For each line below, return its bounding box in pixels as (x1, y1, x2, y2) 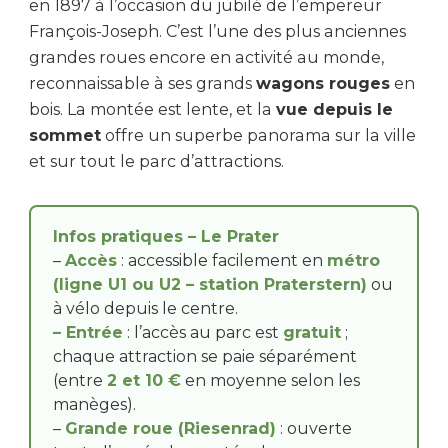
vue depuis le (276, 99, 393, 119)
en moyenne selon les (181, 370, 360, 390)
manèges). (53, 394, 136, 414)
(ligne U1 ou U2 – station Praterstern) (53, 274, 367, 294)
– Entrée (53, 322, 123, 342)
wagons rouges (256, 73, 390, 93)
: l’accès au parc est (123, 322, 283, 342)
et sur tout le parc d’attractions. (29, 151, 284, 171)
